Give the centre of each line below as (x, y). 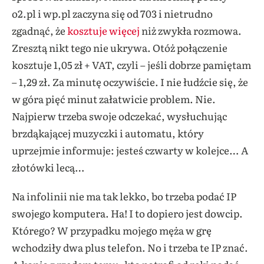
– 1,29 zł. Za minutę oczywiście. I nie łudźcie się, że (130, 81)
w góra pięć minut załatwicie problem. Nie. (114, 98)
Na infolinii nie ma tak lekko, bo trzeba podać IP (124, 196)
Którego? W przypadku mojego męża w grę (112, 230)
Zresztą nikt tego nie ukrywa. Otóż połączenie (120, 47)
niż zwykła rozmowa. (191, 30)
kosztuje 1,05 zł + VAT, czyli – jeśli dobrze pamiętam (131, 64)
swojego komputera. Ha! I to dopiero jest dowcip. (127, 213)
